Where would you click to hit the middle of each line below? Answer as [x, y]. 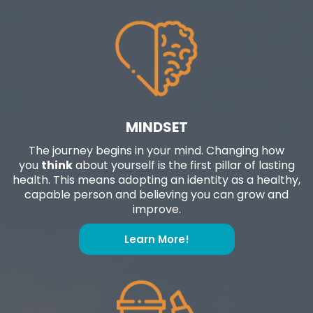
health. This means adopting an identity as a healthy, [156, 180]
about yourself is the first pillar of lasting [183, 165]
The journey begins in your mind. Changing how [156, 150]
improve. [156, 209]
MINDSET [156, 127]
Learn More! [156, 239]
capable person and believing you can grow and [156, 194]
